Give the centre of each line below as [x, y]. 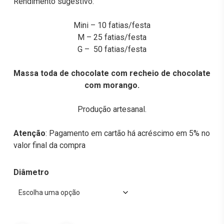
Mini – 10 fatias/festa [112, 25]
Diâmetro [31, 172]
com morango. [112, 85]
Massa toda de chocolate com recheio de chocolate [112, 73]
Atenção [29, 133]
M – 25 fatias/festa [112, 37]
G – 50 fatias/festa [112, 49]
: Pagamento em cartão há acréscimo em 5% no [127, 133]
